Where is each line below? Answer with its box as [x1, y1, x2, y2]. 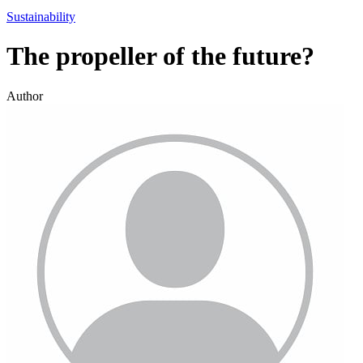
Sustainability [6, 9, 75, 23]
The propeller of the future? [6, 41, 314, 71]
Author [6, 88, 43, 103]
